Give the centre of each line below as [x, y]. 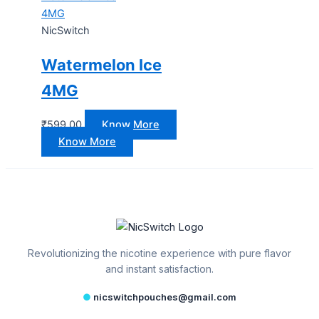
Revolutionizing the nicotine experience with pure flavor [159, 253]
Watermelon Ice [101, 65]
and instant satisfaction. [159, 268]
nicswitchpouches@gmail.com [164, 297]
